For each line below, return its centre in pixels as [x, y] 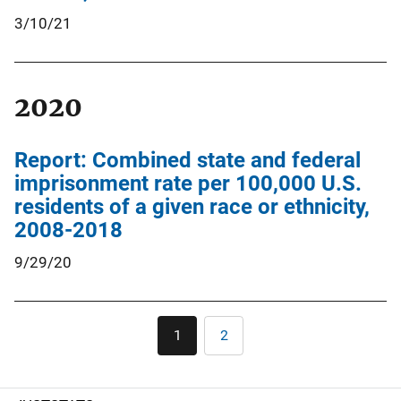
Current [200, 342]
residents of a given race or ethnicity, [192, 206]
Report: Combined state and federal [188, 160]
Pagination [243, 325]
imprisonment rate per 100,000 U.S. [188, 183]
